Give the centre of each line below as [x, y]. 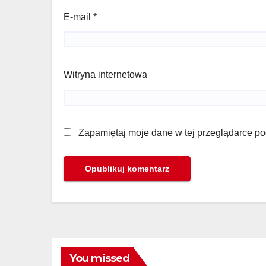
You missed [99, 258]
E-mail [78, 17]
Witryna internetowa [105, 75]
